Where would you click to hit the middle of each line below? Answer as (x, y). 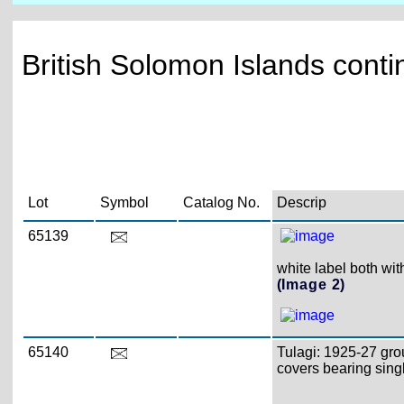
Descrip (301, 202)
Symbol (124, 202)
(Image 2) (311, 285)
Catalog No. (221, 202)
